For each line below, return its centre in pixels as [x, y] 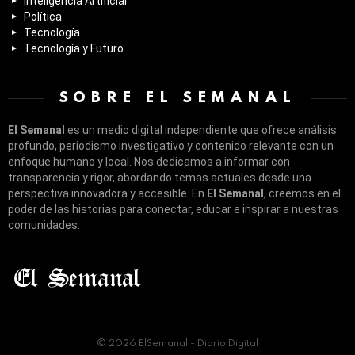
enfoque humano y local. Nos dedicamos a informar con [149, 162]
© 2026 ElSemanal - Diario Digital [177, 344]
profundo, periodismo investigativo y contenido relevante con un [171, 146]
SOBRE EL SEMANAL [177, 98]
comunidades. [44, 225]
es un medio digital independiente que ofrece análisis [201, 130]
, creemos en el [302, 194]
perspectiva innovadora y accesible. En [107, 194]
